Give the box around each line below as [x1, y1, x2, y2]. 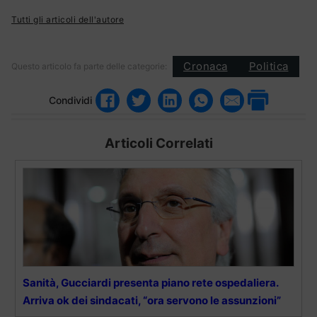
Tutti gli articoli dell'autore [11, 13, 124, 25]
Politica [248, 59, 289, 74]
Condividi [49, 94, 92, 107]
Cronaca [183, 59, 228, 74]
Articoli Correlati [104, 134, 213, 151]
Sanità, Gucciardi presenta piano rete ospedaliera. [23, 275, 278, 289]
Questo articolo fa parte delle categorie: [11, 60, 167, 71]
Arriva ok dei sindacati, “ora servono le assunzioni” [23, 293, 281, 307]
